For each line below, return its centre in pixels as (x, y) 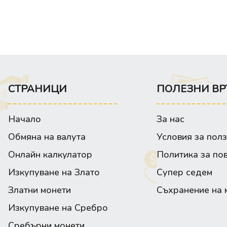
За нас (171, 119)
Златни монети (40, 190)
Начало (25, 119)
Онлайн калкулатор (50, 155)
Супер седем (185, 173)
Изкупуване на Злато (54, 173)
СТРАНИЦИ (37, 89)
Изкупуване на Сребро (58, 208)
